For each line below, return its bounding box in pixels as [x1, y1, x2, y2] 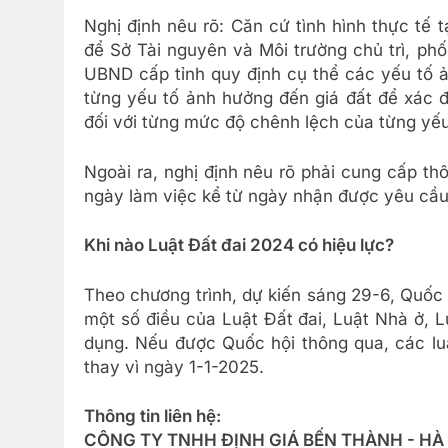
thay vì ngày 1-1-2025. [84, 356, 264, 377]
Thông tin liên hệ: [84, 406, 221, 426]
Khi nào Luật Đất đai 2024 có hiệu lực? [84, 235, 394, 255]
